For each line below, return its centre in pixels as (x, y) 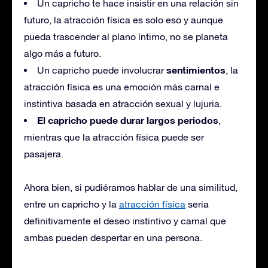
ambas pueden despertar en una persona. (113, 237)
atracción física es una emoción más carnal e (122, 86)
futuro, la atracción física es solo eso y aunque (124, 19)
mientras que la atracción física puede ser (114, 137)
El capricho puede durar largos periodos (128, 120)
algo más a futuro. (63, 53)
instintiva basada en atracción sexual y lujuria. (123, 103)
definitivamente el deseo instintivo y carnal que (125, 220)
